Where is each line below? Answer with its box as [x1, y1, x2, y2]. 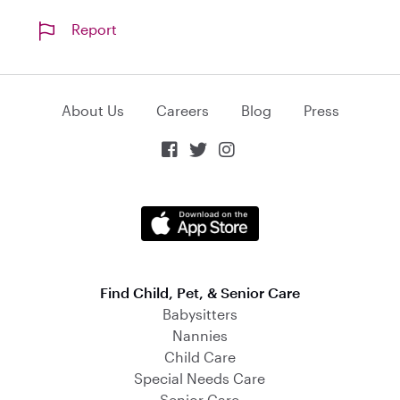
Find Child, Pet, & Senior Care [99, 284, 300, 301]
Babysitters [162, 305, 237, 322]
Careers [155, 102, 209, 119]
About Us [61, 102, 124, 119]
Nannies [171, 327, 228, 344]
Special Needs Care [134, 370, 266, 387]
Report [71, 21, 117, 38]
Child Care [163, 348, 236, 365]
